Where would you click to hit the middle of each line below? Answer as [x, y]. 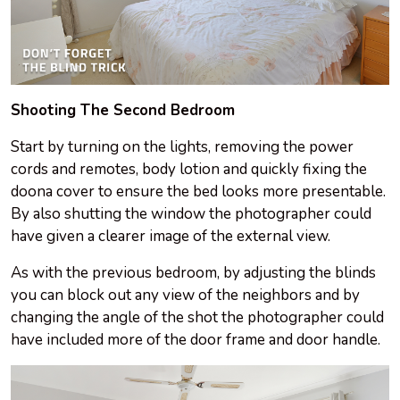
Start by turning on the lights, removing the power [182, 147]
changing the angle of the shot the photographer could [197, 318]
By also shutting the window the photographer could [191, 214]
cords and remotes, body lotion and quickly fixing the [189, 170]
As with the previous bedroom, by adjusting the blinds [193, 273]
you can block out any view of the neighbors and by [185, 296]
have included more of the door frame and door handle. [196, 340]
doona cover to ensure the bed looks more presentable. [198, 192]
